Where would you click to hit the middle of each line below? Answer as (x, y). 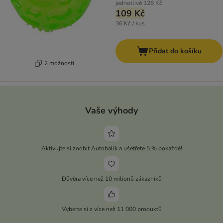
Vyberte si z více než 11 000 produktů (111, 209)
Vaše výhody (111, 110)
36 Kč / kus (130, 24)
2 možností (59, 63)
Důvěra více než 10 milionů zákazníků (111, 178)
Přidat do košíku (175, 51)
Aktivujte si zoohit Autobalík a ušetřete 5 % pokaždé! (111, 148)
